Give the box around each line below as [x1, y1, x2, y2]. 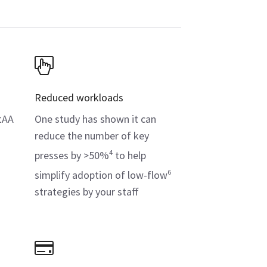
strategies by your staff [35, 185, 139, 199]
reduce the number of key [35, 129, 149, 143]
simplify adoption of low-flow [35, 168, 167, 182]
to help [113, 148, 146, 163]
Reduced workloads [35, 91, 123, 105]
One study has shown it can [35, 112, 156, 126]
